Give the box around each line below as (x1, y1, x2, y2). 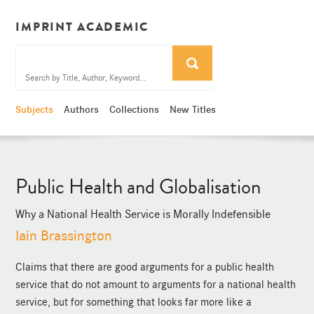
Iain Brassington (15, 227, 113, 245)
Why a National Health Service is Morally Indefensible (15, 207, 271, 221)
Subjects (15, 103, 54, 116)
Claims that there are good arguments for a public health (15, 261, 275, 274)
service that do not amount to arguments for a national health (15, 278, 296, 292)
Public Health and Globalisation (15, 172, 261, 201)
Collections (109, 103, 160, 116)
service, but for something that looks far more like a (15, 296, 252, 309)
